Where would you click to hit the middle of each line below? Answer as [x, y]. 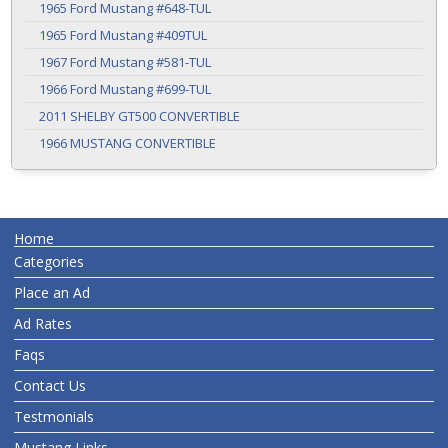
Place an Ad [52, 292]
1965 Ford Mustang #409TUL [123, 34]
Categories [49, 261]
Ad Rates [43, 323]
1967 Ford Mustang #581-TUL [125, 61]
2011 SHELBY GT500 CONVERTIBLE [139, 115]
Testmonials [54, 416]
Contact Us [50, 385]
